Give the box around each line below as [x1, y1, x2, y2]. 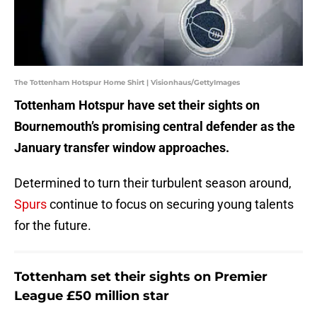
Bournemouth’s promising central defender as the [14, 119, 295, 134]
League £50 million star [14, 288, 169, 304]
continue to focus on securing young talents [47, 197, 294, 212]
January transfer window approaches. [14, 140, 229, 156]
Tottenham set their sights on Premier [14, 269, 267, 285]
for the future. [14, 218, 91, 234]
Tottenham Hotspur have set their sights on [14, 98, 260, 113]
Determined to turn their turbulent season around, [14, 175, 292, 191]
